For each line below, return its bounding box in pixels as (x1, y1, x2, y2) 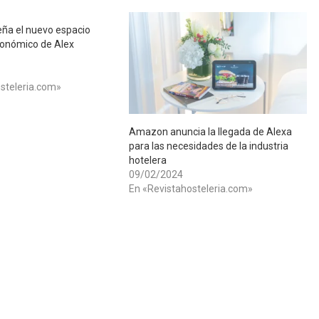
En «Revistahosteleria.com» (129, 182, 253, 194)
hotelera (129, 154, 167, 166)
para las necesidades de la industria (129, 140, 289, 152)
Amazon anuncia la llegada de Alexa (129, 125, 293, 137)
